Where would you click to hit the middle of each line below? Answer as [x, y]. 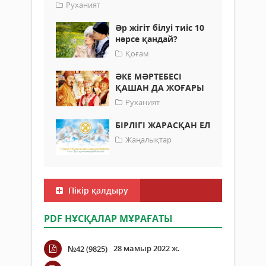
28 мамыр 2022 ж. [147, 248]
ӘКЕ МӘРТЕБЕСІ [148, 77]
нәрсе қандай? [146, 39]
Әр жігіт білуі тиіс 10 [160, 28]
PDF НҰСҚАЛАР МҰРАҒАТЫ [108, 219]
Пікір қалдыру [97, 191]
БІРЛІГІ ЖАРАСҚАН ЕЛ [163, 125]
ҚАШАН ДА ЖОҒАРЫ [160, 88]
